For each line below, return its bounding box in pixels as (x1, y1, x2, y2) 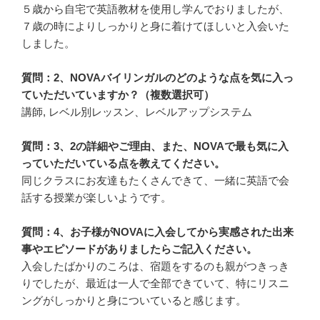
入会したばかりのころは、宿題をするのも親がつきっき (21, 260, 289, 273)
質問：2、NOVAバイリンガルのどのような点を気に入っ (21, 71, 294, 84)
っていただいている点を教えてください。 (21, 157, 225, 170)
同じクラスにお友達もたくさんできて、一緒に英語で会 (21, 174, 289, 187)
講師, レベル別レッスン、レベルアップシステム (21, 106, 252, 119)
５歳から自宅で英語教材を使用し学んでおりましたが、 (21, 3, 289, 16)
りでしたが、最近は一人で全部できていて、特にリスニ (21, 277, 289, 290)
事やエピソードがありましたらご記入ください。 (21, 243, 257, 256)
